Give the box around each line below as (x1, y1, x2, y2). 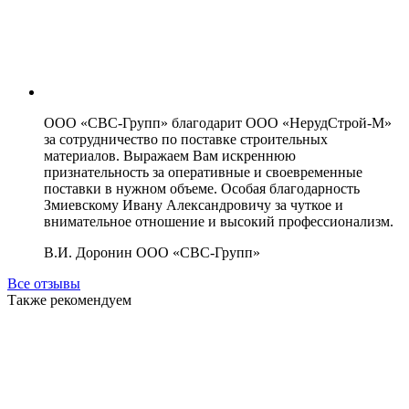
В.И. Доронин (44, 244, 136, 260)
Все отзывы (7, 275, 80, 291)
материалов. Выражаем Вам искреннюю (44, 147, 296, 163)
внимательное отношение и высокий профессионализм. (44, 213, 393, 229)
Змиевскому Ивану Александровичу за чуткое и (44, 196, 343, 213)
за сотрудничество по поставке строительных (44, 131, 328, 147)
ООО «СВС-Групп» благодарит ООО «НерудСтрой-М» (44, 114, 392, 131)
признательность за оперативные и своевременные (44, 163, 362, 180)
